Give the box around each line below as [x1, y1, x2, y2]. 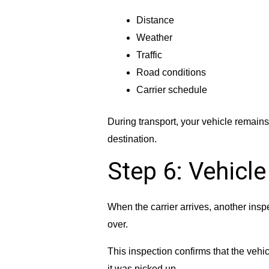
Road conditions [136, 67, 206, 78]
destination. [107, 134, 157, 145]
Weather [136, 32, 172, 43]
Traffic [136, 50, 162, 61]
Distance [136, 15, 174, 26]
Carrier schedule [136, 85, 207, 95]
